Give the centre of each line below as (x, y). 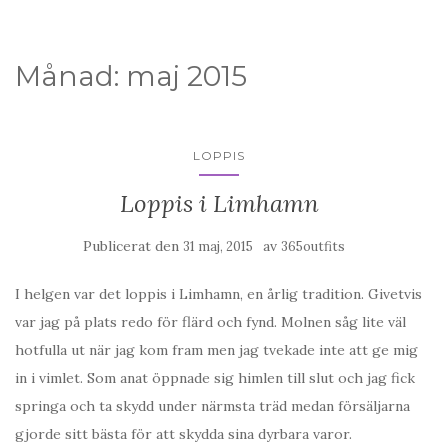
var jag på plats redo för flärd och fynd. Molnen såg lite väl (210, 322)
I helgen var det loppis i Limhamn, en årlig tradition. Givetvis (218, 294)
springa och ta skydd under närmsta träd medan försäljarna (212, 406)
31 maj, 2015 (218, 246)
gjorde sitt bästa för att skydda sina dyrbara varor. (183, 434)
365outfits (313, 246)
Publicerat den (133, 246)
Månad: (70, 76)
